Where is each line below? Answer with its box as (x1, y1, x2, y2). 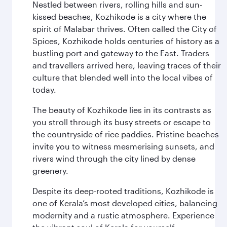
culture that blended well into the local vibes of (32, 72, 213, 82)
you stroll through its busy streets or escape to (32, 117, 211, 127)
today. (32, 85, 56, 94)
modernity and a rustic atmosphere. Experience (32, 210, 214, 220)
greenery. (32, 166, 68, 175)
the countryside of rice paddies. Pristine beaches (32, 129, 219, 139)
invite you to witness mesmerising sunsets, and (32, 141, 214, 151)
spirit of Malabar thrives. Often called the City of (32, 24, 217, 33)
